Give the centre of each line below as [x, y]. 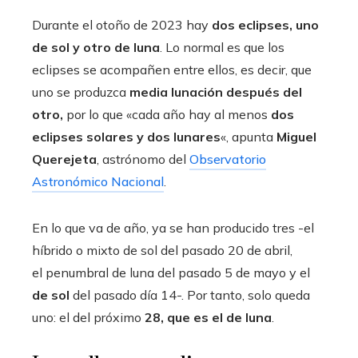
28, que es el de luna [208, 318]
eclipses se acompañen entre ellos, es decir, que [172, 70]
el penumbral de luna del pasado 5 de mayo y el [171, 273]
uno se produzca [81, 92]
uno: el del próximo [88, 318]
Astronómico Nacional [98, 182]
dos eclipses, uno [265, 25]
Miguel [296, 137]
